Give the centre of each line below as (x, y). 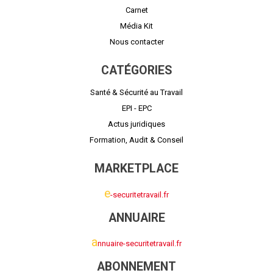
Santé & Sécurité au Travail (136, 93)
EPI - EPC (136, 108)
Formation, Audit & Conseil (136, 140)
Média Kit (136, 26)
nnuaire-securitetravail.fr (140, 243)
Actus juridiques (136, 124)
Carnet (136, 10)
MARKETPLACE (136, 169)
